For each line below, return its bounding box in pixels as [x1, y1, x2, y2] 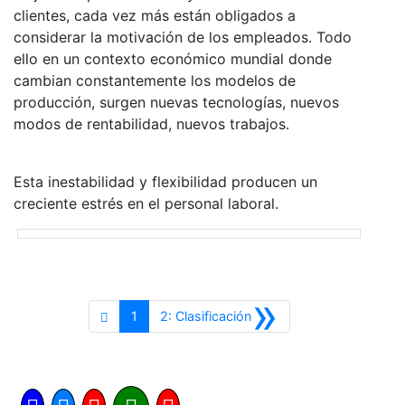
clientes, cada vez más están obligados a [14, 5, 296, 24]
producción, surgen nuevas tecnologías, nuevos [14, 92, 339, 111]
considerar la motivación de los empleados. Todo [14, 27, 352, 46]
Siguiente [250, 306, 306, 323]
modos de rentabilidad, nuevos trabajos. [14, 114, 289, 133]
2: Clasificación [159, 307, 251, 324]
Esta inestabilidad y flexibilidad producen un [14, 172, 317, 191]
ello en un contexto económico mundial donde [14, 49, 332, 68]
